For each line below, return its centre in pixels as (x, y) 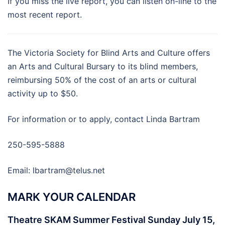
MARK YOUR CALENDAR (72, 197)
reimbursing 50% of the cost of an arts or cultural (102, 80)
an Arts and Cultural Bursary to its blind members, (103, 66)
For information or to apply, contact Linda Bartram (104, 119)
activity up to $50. (43, 93)
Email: (20, 170)
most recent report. (45, 14)
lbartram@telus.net (69, 170)
